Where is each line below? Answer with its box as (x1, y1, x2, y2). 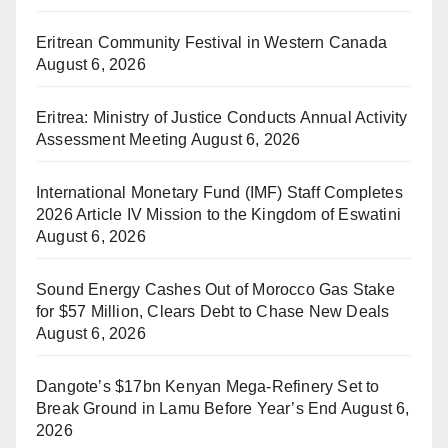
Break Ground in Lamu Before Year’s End (36, 399, 338, 417)
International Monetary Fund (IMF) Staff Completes (36, 183, 403, 201)
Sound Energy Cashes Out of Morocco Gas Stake (36, 280, 395, 298)
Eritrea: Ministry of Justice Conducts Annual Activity (36, 108, 408, 126)
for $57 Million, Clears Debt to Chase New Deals (36, 302, 390, 320)
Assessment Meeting (36, 130, 188, 148)
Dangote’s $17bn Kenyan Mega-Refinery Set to (36, 377, 380, 395)
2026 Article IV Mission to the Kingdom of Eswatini (36, 205, 402, 223)
